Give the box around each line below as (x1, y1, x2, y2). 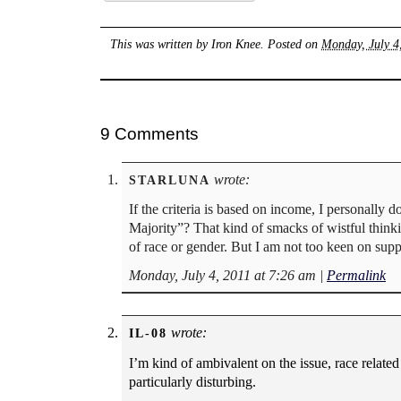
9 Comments (100, 124, 199, 143)
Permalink (327, 268, 386, 284)
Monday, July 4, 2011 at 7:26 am (129, 268, 316, 284)
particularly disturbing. (129, 373, 256, 389)
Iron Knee (211, 36, 261, 51)
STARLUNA (129, 172, 210, 187)
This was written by (110, 36, 212, 51)
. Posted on (260, 36, 322, 51)
